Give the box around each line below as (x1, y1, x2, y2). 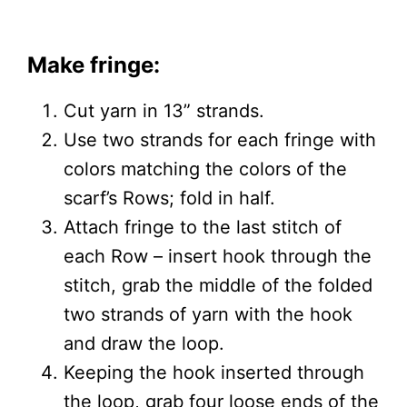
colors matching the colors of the (64, 157, 347, 180)
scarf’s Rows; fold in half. (64, 186, 275, 209)
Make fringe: (27, 51, 160, 78)
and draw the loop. (64, 332, 224, 354)
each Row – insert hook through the (64, 244, 372, 267)
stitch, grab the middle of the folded (64, 273, 372, 296)
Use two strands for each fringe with (64, 128, 376, 151)
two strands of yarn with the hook (64, 303, 352, 325)
